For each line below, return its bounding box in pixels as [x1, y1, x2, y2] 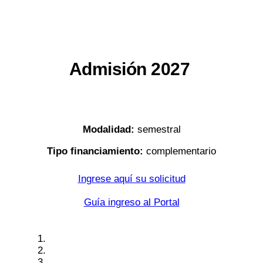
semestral [134, 124, 181, 136]
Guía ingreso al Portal [83, 197, 180, 208]
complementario [143, 146, 216, 157]
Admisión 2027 [69, 59, 194, 79]
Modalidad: [82, 124, 134, 136]
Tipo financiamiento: [47, 146, 143, 157]
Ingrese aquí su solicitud [77, 173, 186, 185]
